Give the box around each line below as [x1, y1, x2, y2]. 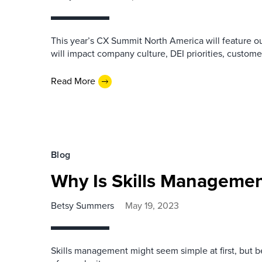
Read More [51, 74, 95, 88]
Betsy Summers [51, 198, 114, 212]
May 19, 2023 [125, 198, 179, 212]
